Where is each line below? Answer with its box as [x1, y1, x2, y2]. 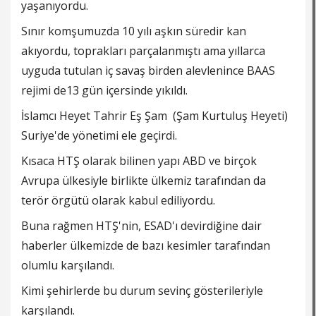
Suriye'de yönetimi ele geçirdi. [21, 128, 177, 144]
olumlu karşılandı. [21, 257, 114, 274]
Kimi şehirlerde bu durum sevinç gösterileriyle [21, 283, 263, 299]
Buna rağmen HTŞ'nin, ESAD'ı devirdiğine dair [21, 218, 262, 234]
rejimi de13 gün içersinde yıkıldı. [21, 83, 188, 99]
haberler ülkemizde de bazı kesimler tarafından [21, 238, 270, 254]
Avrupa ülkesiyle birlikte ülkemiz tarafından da [21, 173, 266, 189]
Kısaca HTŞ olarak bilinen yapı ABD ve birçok [21, 153, 257, 169]
